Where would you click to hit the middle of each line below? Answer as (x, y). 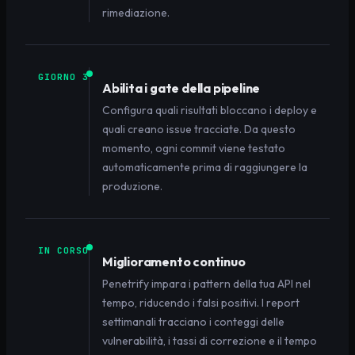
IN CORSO (63, 250)
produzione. (132, 186)
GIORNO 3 (63, 76)
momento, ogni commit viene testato (194, 148)
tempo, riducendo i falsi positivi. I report (201, 302)
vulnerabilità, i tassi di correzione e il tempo (210, 340)
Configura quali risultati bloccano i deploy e (210, 110)
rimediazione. (136, 12)
